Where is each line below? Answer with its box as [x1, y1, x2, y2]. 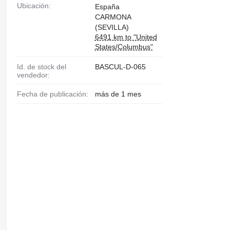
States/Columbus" [94, 42, 153, 51]
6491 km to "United [94, 32, 157, 41]
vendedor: [16, 70, 50, 79]
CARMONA [94, 12, 131, 21]
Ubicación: [22, 1, 51, 10]
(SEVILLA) [94, 23, 129, 31]
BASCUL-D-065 [94, 62, 146, 71]
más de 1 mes [94, 89, 141, 98]
